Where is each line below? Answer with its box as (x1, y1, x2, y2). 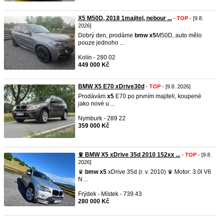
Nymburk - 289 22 (78, 115, 126, 122)
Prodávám (78, 93, 107, 100)
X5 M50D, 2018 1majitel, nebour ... (78, 15, 172, 22)
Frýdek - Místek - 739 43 (78, 191, 142, 197)
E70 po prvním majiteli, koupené (114, 93, 201, 100)
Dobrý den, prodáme (78, 32, 135, 39)
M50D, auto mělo (156, 32, 202, 39)
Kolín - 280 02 (78, 54, 115, 61)
